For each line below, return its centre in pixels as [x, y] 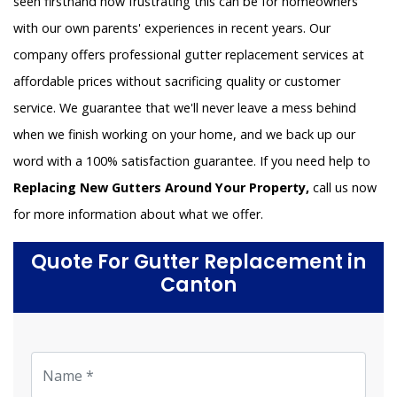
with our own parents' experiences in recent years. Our [172, 28]
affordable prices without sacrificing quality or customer [177, 82]
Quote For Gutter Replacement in [198, 262]
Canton [198, 285]
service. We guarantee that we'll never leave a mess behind [185, 108]
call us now [343, 188]
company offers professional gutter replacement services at [189, 55]
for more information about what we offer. [138, 214]
